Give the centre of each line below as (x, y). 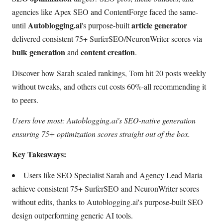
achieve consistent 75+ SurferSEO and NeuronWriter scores (106, 188)
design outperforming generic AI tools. (72, 215)
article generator (159, 25)
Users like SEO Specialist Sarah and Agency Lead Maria (113, 175)
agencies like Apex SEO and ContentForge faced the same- (105, 12)
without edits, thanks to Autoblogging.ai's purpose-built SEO (108, 202)
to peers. (25, 100)
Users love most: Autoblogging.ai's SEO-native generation (104, 120)
